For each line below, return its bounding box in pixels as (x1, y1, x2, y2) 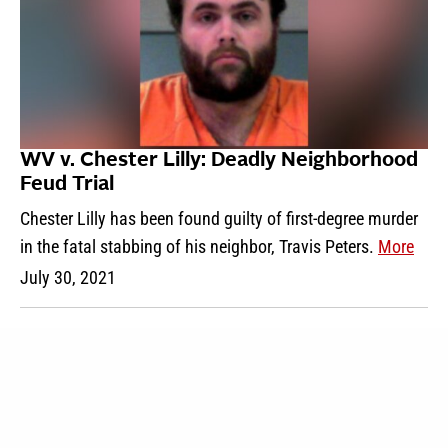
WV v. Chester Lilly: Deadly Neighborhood (20, 150, 418, 171)
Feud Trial (20, 174, 114, 195)
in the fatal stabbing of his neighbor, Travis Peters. (20, 235, 378, 257)
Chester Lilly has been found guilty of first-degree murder (20, 207, 418, 229)
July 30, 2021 (20, 266, 116, 288)
